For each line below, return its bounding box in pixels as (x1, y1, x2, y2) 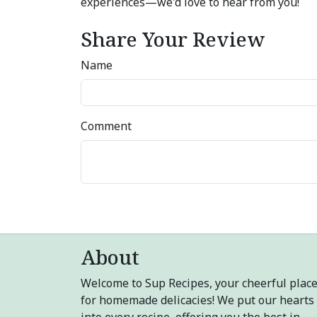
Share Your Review (81, 25, 265, 52)
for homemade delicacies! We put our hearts (81, 292, 314, 308)
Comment (81, 118, 132, 134)
